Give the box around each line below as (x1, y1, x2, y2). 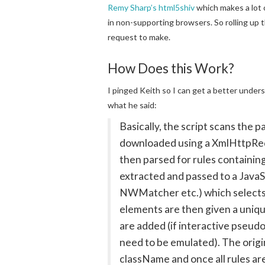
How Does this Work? (108, 60, 234, 76)
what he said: (108, 99, 157, 110)
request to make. (108, 31, 170, 42)
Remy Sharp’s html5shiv (108, 2, 195, 12)
